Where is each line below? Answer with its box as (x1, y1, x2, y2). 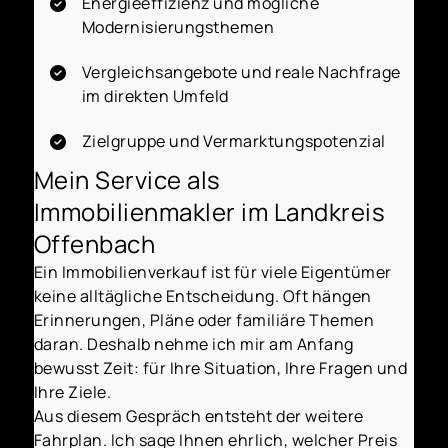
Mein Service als (33, 162, 221, 196)
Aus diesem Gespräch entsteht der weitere (33, 404, 364, 427)
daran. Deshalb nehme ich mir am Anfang (33, 332, 354, 355)
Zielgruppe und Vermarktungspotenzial (81, 130, 386, 153)
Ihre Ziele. (33, 380, 112, 403)
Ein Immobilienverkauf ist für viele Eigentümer (33, 260, 392, 283)
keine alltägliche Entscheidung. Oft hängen (33, 284, 372, 307)
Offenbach (33, 226, 156, 260)
